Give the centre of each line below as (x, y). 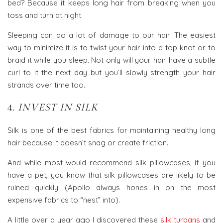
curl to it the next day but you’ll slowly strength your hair (111, 72)
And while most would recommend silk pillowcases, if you (111, 162)
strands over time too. (46, 85)
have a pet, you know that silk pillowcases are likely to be (111, 175)
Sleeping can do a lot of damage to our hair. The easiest (111, 35)
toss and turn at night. (45, 15)
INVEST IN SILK (58, 107)
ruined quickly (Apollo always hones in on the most (111, 187)
